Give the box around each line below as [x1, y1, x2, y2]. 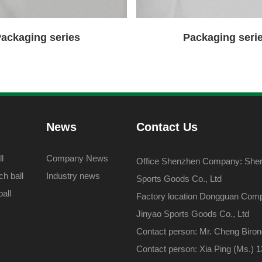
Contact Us [136, 120, 198, 133]
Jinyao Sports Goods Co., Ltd [136, 209, 250, 219]
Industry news [46, 171, 101, 181]
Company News [46, 153, 109, 163]
